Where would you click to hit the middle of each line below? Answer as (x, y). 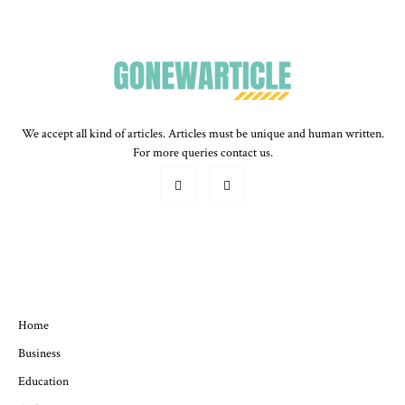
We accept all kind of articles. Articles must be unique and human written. (202, 134)
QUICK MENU (202, 267)
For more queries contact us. (202, 153)
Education (43, 381)
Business (39, 353)
